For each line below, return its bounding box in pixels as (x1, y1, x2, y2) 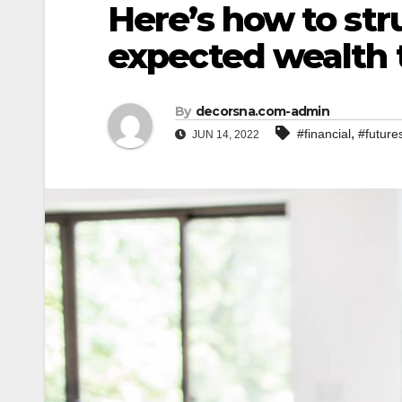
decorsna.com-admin (195, 103, 330, 120)
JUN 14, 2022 (189, 128, 259, 142)
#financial (297, 127, 351, 142)
